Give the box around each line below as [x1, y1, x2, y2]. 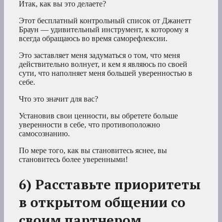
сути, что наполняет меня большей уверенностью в [19, 69, 192, 78]
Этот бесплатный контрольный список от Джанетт [19, 16, 191, 25]
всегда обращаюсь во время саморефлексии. [19, 34, 167, 43]
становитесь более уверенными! [19, 155, 128, 164]
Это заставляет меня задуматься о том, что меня [19, 51, 180, 60]
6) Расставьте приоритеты [19, 175, 201, 193]
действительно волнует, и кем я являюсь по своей [19, 60, 187, 69]
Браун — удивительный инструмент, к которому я [19, 25, 188, 34]
